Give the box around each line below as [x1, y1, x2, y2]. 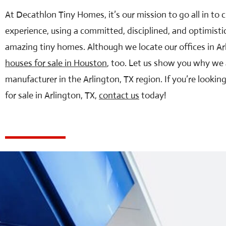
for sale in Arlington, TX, [5, 90, 99, 101]
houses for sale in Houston [5, 58, 107, 69]
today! [139, 90, 168, 101]
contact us [99, 90, 139, 101]
